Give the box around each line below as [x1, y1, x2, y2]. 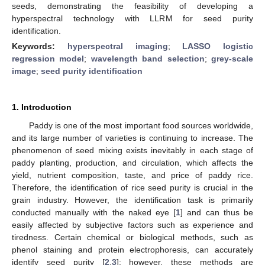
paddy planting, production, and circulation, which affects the [12, 157, 253, 167]
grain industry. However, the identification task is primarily [12, 195, 253, 205]
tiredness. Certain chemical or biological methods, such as [12, 232, 253, 242]
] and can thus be [180, 207, 254, 217]
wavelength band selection [91, 53, 205, 63]
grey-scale [211, 53, 254, 63]
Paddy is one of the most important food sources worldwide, [28, 120, 253, 130]
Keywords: [12, 41, 67, 51]
